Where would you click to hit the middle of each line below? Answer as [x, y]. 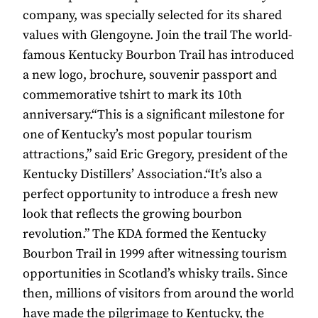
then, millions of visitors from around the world [158, 294]
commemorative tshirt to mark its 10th [132, 95]
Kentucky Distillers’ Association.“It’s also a [142, 175]
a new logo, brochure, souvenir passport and [150, 75]
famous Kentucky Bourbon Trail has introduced [158, 55]
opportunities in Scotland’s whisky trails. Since [155, 274]
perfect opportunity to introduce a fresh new [150, 194]
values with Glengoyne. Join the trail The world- [158, 35]
